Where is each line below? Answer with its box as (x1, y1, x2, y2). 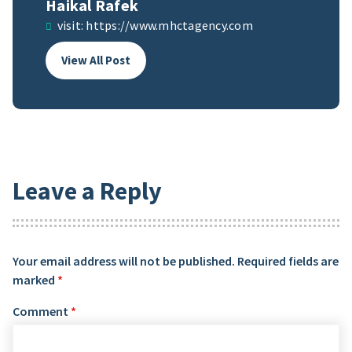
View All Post (61, 52, 131, 68)
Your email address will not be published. (13, 252, 235, 269)
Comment (13, 302, 71, 319)
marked (13, 271, 57, 288)
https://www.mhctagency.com (86, 16, 253, 33)
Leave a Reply (13, 174, 162, 207)
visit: (54, 16, 86, 33)
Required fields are (237, 252, 339, 269)
